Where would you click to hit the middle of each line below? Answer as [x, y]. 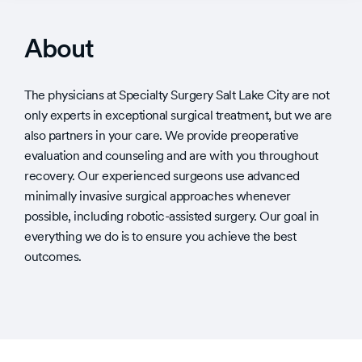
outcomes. [53, 257]
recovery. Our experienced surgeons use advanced [162, 176]
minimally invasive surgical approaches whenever [158, 196]
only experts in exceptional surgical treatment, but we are [178, 116]
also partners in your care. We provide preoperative [162, 136]
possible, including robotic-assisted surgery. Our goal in [172, 217]
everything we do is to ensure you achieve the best [160, 237]
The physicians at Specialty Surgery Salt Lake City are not [177, 95]
